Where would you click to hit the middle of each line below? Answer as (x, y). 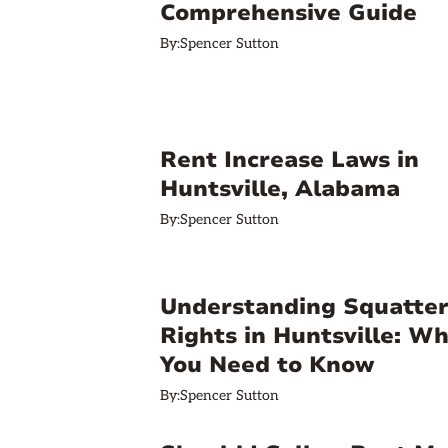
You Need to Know (267, 365)
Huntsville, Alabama (280, 189)
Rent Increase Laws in (289, 160)
